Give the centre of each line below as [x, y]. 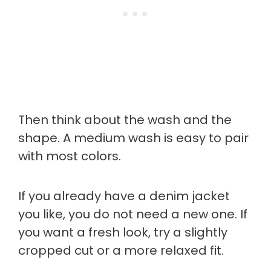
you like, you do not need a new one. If [133, 214]
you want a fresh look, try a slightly [123, 232]
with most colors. [70, 156]
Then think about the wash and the [125, 119]
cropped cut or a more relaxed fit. [121, 250]
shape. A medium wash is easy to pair [133, 138]
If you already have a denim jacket [124, 196]
